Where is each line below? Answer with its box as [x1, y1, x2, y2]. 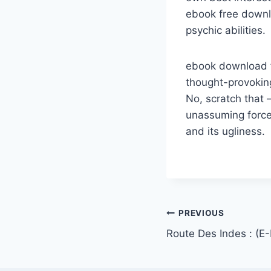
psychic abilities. [186, 24, 266, 37]
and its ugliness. [186, 125, 265, 138]
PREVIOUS [178, 207, 224, 218]
